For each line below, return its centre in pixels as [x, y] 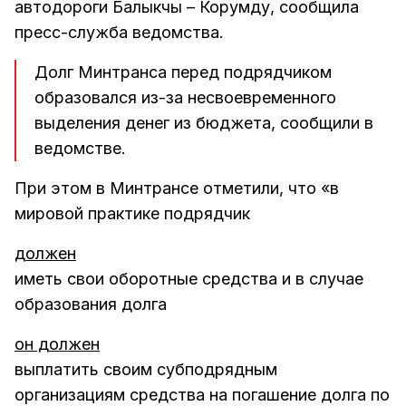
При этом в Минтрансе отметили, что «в [177, 188]
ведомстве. [80, 149]
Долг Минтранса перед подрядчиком [183, 72]
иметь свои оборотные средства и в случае [189, 279]
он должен [57, 344]
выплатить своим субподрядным [146, 370]
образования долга [91, 304]
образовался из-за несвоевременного [185, 98]
